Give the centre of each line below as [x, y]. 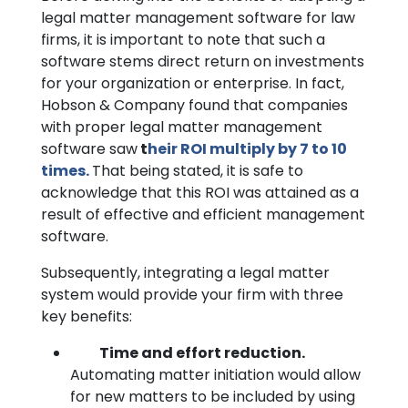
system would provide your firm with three [192, 295]
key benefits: [87, 316]
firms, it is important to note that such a [183, 40]
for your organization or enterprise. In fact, [193, 83]
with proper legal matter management [182, 127]
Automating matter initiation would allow [215, 375]
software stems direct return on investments [203, 61]
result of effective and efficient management [203, 214]
